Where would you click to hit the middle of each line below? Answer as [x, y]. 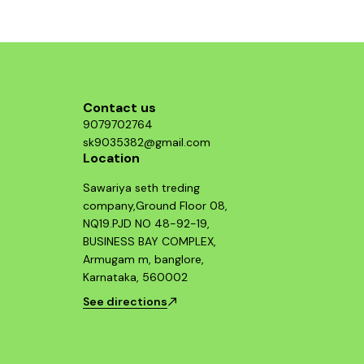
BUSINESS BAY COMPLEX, [149, 242]
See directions [125, 302]
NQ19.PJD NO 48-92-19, [146, 224]
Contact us [119, 108]
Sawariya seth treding [141, 188]
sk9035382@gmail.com [147, 143]
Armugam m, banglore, [143, 260]
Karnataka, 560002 [135, 277]
